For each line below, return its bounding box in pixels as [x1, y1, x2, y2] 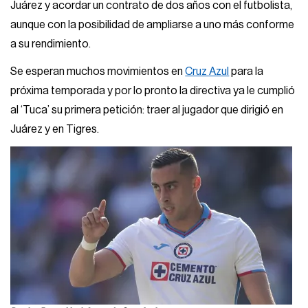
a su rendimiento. [10, 38, 91, 50]
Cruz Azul [185, 65, 230, 77]
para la [229, 65, 264, 77]
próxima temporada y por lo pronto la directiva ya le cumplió [10, 85, 296, 96]
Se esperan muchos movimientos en [10, 65, 186, 77]
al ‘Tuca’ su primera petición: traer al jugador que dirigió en [10, 104, 284, 115]
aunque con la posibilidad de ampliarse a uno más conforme [10, 19, 295, 31]
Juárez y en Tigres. [10, 123, 100, 135]
